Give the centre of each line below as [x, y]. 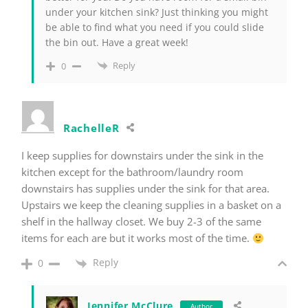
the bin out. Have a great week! [117, 42]
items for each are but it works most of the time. [137, 238]
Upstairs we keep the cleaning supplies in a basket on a [151, 205]
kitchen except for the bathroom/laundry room [132, 172]
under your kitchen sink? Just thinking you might [157, 12]
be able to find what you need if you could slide [155, 27]
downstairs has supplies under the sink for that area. [145, 189]
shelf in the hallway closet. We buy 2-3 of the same [141, 222]
